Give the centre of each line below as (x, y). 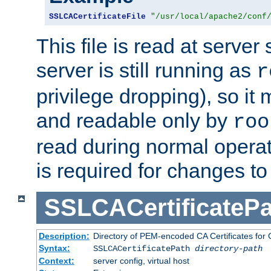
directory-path (228, 248)
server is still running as (146, 70)
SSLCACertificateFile (97, 17)
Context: (56, 260)
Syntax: (54, 248)
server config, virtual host (141, 260)
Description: (64, 236)
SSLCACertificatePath (144, 248)
